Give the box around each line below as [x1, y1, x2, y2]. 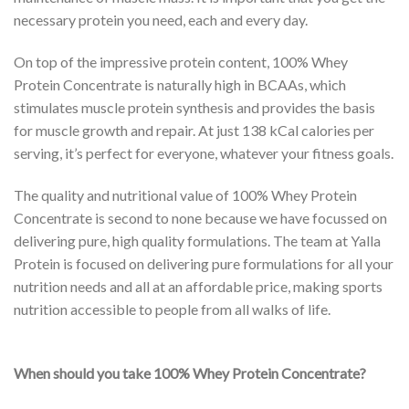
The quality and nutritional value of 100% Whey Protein [14, 185, 357, 204]
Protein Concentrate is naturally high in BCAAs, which [14, 75, 346, 93]
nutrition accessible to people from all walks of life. [14, 299, 330, 318]
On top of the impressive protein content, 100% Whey [14, 52, 348, 70]
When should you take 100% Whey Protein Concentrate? [14, 364, 366, 383]
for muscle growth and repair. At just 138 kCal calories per [14, 121, 374, 139]
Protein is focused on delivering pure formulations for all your [14, 254, 393, 272]
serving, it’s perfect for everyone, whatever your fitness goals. [14, 143, 393, 162]
